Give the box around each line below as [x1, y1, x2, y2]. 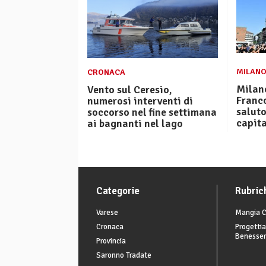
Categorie [96, 185, 140, 198]
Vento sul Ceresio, [87, 83, 172, 96]
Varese [96, 208, 118, 218]
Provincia [96, 236, 126, 246]
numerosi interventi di [87, 94, 193, 107]
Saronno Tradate [96, 251, 151, 261]
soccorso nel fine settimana [87, 105, 217, 119]
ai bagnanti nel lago [87, 116, 183, 130]
